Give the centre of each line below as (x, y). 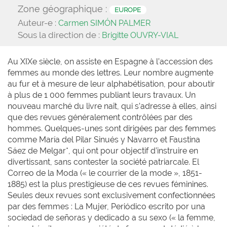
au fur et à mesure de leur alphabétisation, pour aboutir (111, 84)
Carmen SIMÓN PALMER (104, 23)
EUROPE (128, 10)
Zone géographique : (64, 9)
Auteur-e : (38, 23)
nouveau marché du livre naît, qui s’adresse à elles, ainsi (112, 106)
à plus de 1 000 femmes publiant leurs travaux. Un (102, 95)
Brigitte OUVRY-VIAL (140, 35)
